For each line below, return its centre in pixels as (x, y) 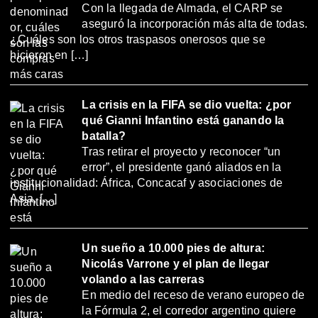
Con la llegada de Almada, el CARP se (182, 9)
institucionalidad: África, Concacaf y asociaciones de (147, 183)
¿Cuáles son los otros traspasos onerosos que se (138, 40)
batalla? (104, 136)
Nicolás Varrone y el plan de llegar (176, 263)
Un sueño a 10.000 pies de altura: (174, 248)
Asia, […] (34, 199)
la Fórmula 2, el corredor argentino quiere (189, 310)
